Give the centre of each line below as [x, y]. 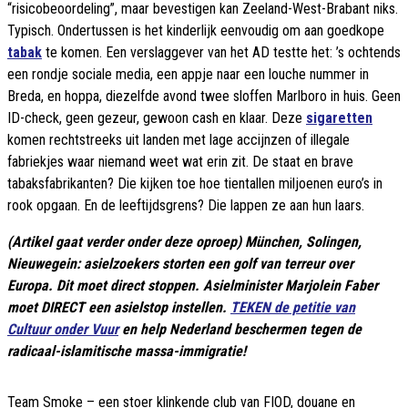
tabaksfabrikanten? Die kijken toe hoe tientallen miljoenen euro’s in [195, 184]
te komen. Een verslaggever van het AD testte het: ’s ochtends [221, 53]
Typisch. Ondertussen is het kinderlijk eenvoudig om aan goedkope [196, 31]
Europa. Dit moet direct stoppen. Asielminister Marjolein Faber [193, 286]
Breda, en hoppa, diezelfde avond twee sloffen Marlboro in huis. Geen [204, 97]
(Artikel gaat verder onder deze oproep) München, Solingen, [184, 242]
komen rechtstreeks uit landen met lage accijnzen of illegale [178, 140]
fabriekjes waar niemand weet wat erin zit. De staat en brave [180, 162]
